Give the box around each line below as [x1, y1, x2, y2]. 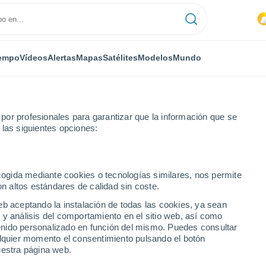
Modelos [137, 52, 173, 62]
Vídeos [19, 52, 47, 62]
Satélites [102, 52, 138, 62]
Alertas [47, 52, 76, 62]
